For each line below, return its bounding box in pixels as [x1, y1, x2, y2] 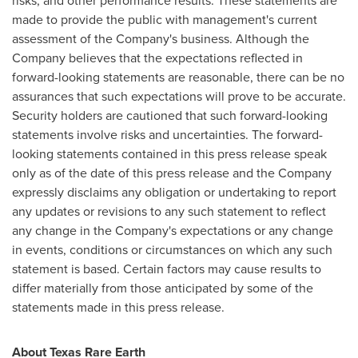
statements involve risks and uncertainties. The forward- [12, 125, 323, 144]
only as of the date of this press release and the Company [12, 164, 332, 182]
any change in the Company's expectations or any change [12, 221, 333, 240]
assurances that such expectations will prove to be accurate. [12, 87, 346, 105]
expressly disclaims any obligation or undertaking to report [12, 183, 336, 201]
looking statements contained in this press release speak [12, 145, 327, 163]
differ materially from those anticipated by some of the [12, 279, 313, 297]
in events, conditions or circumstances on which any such [12, 241, 332, 259]
